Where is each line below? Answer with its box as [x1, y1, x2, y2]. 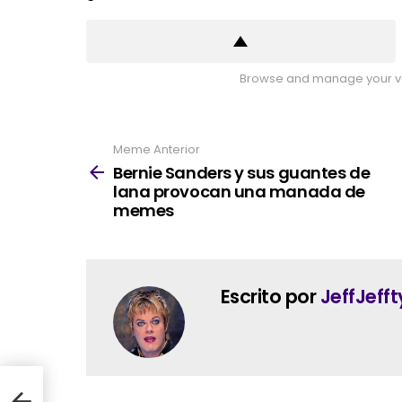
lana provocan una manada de [113, 179, 365, 203]
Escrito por [221, 283, 320, 310]
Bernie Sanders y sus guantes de [113, 161, 371, 184]
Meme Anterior [113, 141, 200, 159]
